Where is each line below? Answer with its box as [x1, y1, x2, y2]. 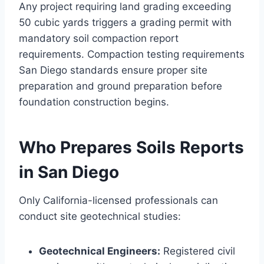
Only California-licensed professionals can [19, 194, 218, 207]
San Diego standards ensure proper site [19, 64, 207, 77]
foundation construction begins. [19, 96, 169, 108]
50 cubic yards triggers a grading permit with [19, 16, 232, 29]
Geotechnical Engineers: [39, 245, 160, 258]
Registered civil [160, 245, 235, 258]
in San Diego [19, 162, 119, 183]
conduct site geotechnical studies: [19, 210, 181, 223]
